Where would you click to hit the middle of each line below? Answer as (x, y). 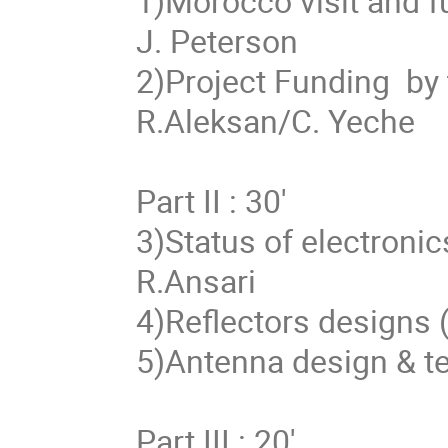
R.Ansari (196, 280)
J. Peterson (217, 40)
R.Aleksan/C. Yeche (276, 120)
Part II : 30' (212, 200)
